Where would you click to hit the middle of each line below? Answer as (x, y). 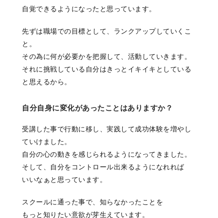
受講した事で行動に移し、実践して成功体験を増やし (107, 129)
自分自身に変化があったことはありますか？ (97, 108)
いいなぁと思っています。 (64, 180)
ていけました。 (47, 142)
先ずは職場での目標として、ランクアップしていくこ (107, 31)
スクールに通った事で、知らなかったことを (92, 202)
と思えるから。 (47, 82)
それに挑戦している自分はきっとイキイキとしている (107, 69)
